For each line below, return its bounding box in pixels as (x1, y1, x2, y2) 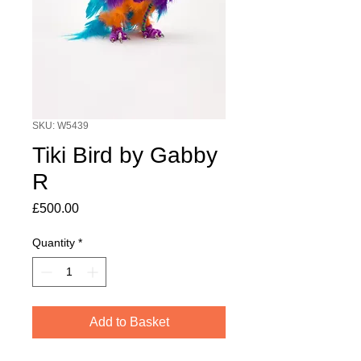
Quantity (32, 236, 75, 250)
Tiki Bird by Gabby (32, 143, 218, 168)
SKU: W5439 (32, 120, 89, 132)
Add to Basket (89, 315, 169, 330)
